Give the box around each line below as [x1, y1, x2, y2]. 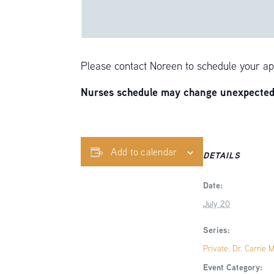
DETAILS [203, 149, 241, 161]
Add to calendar [111, 146, 177, 158]
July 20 [203, 198, 231, 209]
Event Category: [203, 261, 263, 273]
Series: [203, 224, 231, 235]
